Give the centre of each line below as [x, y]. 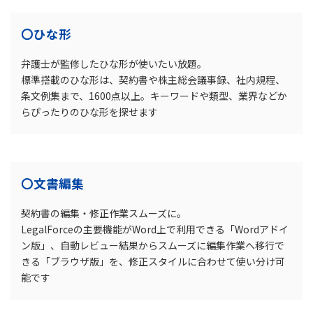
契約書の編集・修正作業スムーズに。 [104, 213]
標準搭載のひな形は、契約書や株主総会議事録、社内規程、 [153, 80]
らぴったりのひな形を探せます [89, 112]
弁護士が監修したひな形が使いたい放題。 [114, 64]
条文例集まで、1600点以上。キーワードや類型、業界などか [154, 96]
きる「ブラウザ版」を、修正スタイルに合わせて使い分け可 [153, 262]
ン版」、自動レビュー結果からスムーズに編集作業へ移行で [153, 246]
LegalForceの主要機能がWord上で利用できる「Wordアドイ [155, 230]
